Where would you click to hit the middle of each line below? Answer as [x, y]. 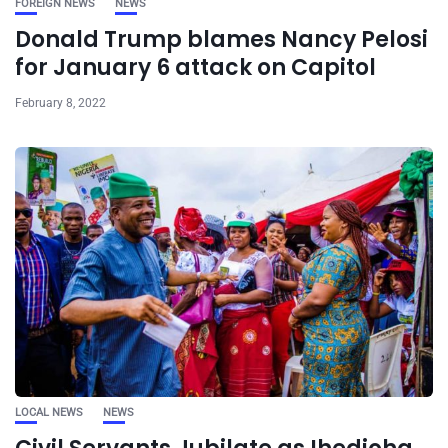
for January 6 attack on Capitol [195, 68]
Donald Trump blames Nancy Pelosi [221, 40]
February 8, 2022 [60, 103]
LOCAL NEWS [49, 413]
